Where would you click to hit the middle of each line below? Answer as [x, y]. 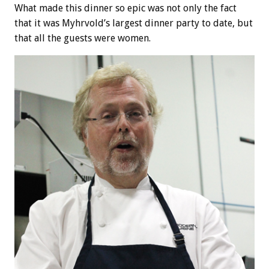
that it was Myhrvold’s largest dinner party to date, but [134, 23]
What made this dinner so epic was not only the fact [125, 8]
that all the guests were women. [83, 38]
